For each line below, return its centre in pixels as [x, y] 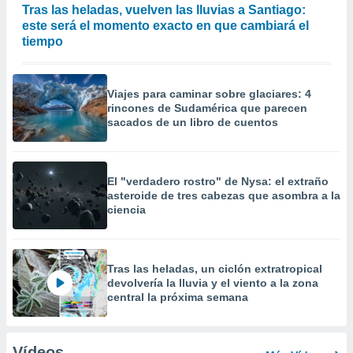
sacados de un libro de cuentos [193, 122]
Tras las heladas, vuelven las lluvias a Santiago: [164, 10]
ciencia [126, 210]
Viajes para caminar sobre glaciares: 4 [209, 94]
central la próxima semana [178, 297]
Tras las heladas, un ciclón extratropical [215, 269]
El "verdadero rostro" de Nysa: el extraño [218, 181]
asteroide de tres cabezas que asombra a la [224, 195]
